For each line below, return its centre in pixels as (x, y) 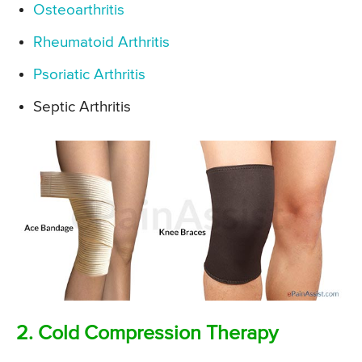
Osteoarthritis (79, 10)
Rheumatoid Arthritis (101, 42)
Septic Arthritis (82, 107)
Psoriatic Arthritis (89, 74)
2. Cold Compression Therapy (147, 335)
